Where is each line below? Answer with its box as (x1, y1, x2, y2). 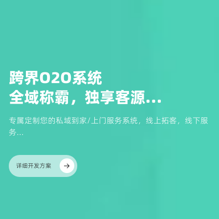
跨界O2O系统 (8, 66, 102, 88)
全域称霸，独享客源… (8, 86, 162, 108)
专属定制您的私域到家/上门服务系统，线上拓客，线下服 (8, 114, 208, 126)
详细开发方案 (16, 161, 51, 170)
